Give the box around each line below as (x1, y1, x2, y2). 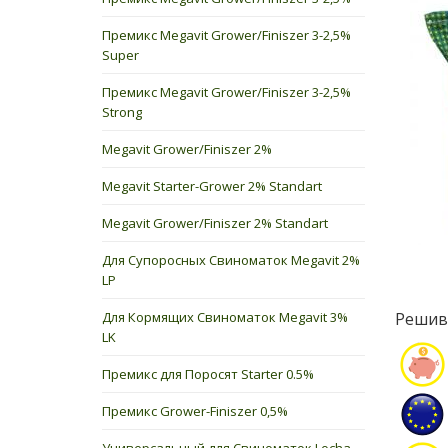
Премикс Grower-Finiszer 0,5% (102, 402, 288, 420)
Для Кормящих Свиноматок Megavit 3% (102, 308, 348, 326)
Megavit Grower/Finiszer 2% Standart (102, 214, 328, 232)
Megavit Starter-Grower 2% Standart (102, 177, 322, 195)
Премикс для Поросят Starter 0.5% (102, 365, 314, 383)
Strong (102, 103, 142, 121)
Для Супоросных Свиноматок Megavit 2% (102, 251, 360, 269)
